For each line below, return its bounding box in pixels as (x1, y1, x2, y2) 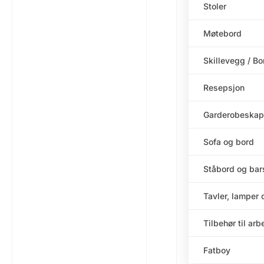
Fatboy (203, 245, 230, 256)
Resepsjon (203, 82, 245, 93)
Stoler (203, 1, 226, 12)
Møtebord (203, 28, 242, 39)
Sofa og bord (203, 137, 254, 147)
